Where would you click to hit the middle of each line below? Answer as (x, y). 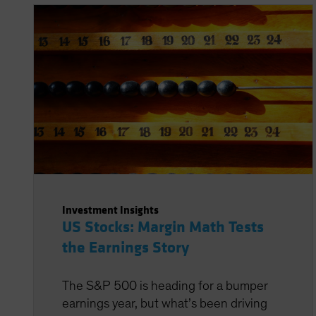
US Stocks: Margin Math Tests (163, 227)
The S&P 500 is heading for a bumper (165, 286)
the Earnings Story (126, 248)
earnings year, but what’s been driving (165, 304)
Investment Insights (110, 210)
